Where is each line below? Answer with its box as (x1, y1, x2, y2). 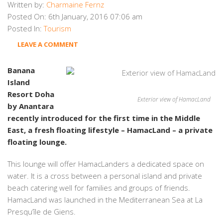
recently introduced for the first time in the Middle (7, 113, 200, 123)
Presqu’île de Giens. (7, 207, 76, 217)
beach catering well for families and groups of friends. (7, 183, 190, 193)
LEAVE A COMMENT (17, 40, 78, 49)
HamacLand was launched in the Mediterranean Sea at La (7, 195, 203, 205)
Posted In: (7, 23, 42, 33)
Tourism (44, 23, 71, 33)
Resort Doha (7, 89, 54, 99)
